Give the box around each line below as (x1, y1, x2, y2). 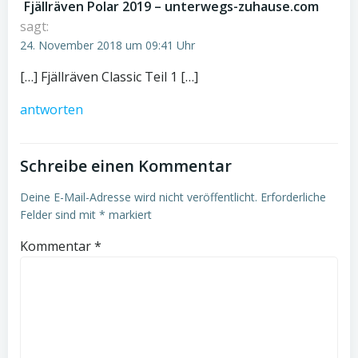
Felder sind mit (20, 207, 99, 222)
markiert (105, 207, 152, 222)
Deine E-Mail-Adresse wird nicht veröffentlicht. (20, 189, 257, 205)
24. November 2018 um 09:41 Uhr (20, 38, 195, 53)
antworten (20, 101, 83, 118)
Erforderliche (261, 189, 326, 205)
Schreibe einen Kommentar (20, 155, 232, 177)
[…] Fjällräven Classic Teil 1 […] (20, 68, 198, 86)
